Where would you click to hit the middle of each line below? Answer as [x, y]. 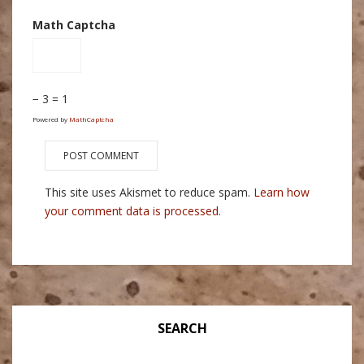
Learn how [282, 192]
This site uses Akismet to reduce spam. [149, 192]
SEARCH [182, 328]
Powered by [51, 119]
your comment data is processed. [133, 211]
